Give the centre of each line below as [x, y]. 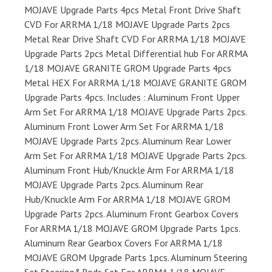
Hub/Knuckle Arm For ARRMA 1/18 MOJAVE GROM [127, 199]
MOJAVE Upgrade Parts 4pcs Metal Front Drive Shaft [133, 10]
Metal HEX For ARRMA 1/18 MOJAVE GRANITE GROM [135, 83]
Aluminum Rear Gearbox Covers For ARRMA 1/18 [124, 243]
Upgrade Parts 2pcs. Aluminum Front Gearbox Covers [131, 214]
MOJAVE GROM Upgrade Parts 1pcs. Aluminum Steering [136, 258]
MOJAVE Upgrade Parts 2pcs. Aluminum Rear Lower [128, 141]
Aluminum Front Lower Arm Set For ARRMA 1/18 [124, 127]
